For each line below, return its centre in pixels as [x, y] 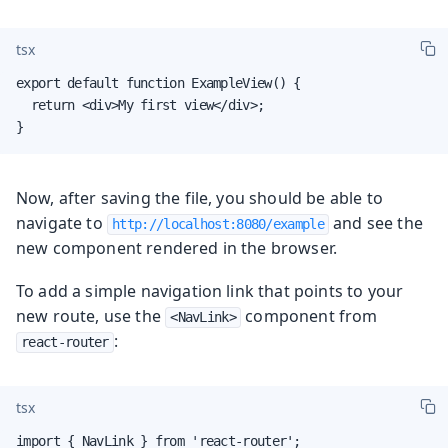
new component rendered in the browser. [177, 247]
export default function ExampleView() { [158, 82]
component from [309, 315]
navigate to [61, 222]
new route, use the [91, 315]
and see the [376, 222]
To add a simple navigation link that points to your [210, 290]
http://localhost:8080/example [218, 223]
